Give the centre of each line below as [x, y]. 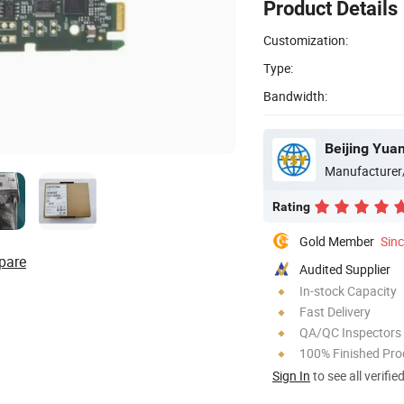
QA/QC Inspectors [350, 332]
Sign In [291, 375]
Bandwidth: [295, 96]
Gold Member [337, 241]
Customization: [306, 40]
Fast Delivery [335, 311]
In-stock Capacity [348, 290]
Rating [291, 206]
